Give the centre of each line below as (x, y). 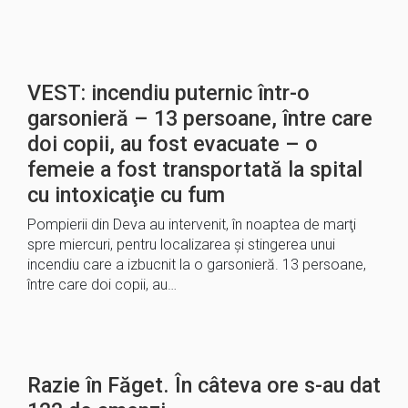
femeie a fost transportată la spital (195, 169)
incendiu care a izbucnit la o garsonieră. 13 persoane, (197, 265)
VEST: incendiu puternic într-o (168, 93)
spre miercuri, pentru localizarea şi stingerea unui (181, 245)
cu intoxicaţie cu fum (126, 195)
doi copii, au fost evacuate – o (173, 144)
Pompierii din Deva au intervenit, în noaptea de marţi (192, 224)
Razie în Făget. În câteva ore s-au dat (204, 385)
